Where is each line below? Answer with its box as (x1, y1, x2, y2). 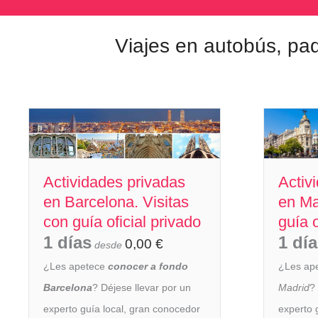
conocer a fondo (108, 261, 188, 273)
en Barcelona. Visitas (43, 193, 189, 212)
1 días (43, 233, 92, 253)
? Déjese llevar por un (92, 282, 191, 294)
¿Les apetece (43, 261, 108, 273)
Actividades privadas (43, 173, 185, 192)
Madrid (278, 282, 309, 294)
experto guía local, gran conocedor (43, 303, 200, 315)
